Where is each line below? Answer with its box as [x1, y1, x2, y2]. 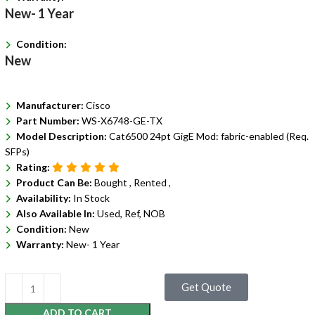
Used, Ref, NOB [96, 207, 165, 219]
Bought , [94, 176, 134, 188]
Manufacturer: [15, 99, 86, 111]
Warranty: [15, 238, 66, 250]
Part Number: [15, 115, 82, 127]
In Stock [72, 192, 110, 204]
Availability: [15, 192, 73, 204]
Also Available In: [15, 207, 97, 219]
